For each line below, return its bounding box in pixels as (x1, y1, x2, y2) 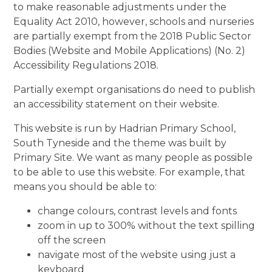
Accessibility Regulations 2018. (13, 59, 159, 71)
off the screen (38, 234, 106, 246)
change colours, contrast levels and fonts (38, 205, 237, 217)
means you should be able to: (13, 180, 157, 192)
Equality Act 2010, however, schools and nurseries (13, 15, 254, 27)
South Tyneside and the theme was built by (13, 137, 227, 149)
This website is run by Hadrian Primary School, (13, 122, 236, 134)
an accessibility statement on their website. (13, 98, 220, 110)
